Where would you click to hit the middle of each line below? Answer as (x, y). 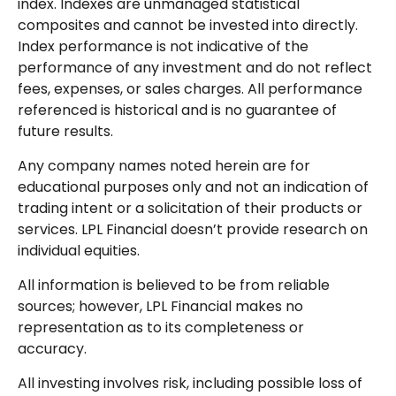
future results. (67, 132)
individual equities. (80, 251)
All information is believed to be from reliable (174, 286)
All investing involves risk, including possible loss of (190, 384)
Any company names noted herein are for (164, 166)
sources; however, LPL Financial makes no (160, 307)
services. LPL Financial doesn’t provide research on (193, 230)
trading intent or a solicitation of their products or (190, 209)
